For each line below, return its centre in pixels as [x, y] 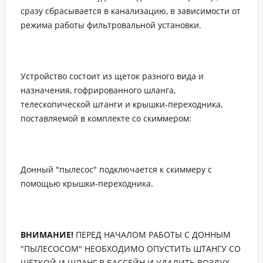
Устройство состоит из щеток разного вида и [112, 76]
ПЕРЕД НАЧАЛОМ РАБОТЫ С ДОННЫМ [152, 235]
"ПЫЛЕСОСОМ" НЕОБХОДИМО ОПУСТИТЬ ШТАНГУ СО [131, 249]
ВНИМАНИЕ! [47, 235]
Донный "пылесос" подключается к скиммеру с [116, 170]
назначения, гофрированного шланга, [98, 90]
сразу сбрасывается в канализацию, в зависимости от [131, 11]
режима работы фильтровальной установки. [111, 25]
